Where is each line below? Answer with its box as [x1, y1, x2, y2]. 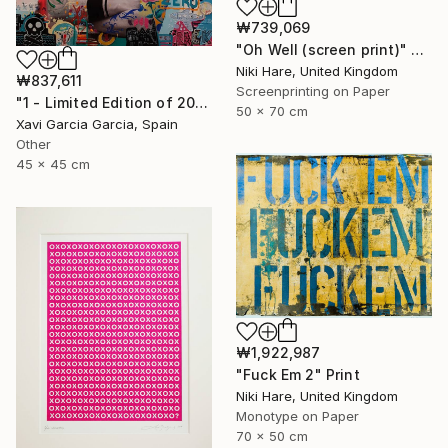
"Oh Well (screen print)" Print [411, 41, 425, 59]
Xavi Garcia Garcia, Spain [16, 115, 178, 132]
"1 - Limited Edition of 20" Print [195, 93, 209, 111]
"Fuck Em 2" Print [236, 365, 360, 383]
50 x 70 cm [236, 103, 308, 120]
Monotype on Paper [236, 407, 359, 424]
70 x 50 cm [236, 427, 308, 444]
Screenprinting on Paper [236, 83, 390, 100]
